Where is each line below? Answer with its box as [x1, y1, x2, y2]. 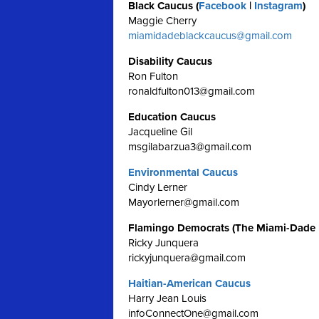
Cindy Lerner [128, 181, 187, 194]
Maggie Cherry [128, 14, 197, 27]
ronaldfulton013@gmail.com [128, 85, 255, 98]
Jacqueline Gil [128, 125, 192, 138]
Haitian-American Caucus [128, 277, 251, 290]
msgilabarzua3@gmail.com [128, 140, 251, 153]
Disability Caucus [128, 55, 212, 68]
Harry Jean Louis [128, 292, 206, 305]
